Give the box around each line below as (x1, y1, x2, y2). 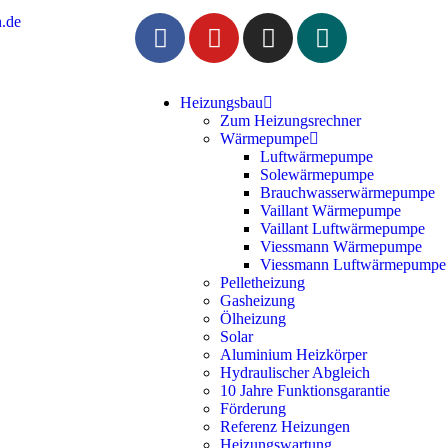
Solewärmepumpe (260, 166, 374, 183)
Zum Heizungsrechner (220, 112, 361, 129)
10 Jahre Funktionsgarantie (220, 382, 390, 399)
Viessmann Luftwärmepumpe (260, 256, 446, 273)
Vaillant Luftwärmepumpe (260, 220, 425, 237)
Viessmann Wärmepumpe (260, 238, 422, 255)
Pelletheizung (220, 274, 305, 291)
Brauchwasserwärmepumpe (260, 184, 435, 201)
